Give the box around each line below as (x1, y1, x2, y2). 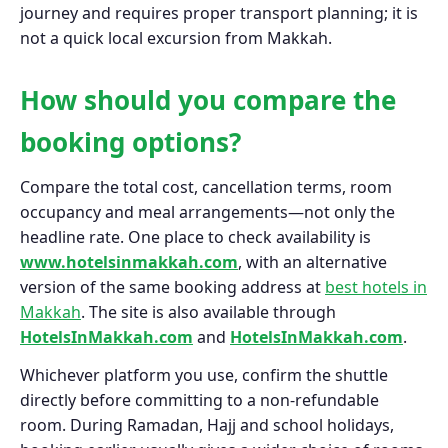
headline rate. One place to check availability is (20, 226, 371, 249)
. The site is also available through (81, 301, 336, 324)
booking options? (20, 123, 241, 160)
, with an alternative (238, 251, 387, 274)
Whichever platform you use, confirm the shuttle (20, 364, 388, 387)
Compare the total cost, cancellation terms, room (20, 176, 392, 199)
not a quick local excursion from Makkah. (20, 26, 332, 49)
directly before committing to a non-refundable (20, 389, 379, 412)
